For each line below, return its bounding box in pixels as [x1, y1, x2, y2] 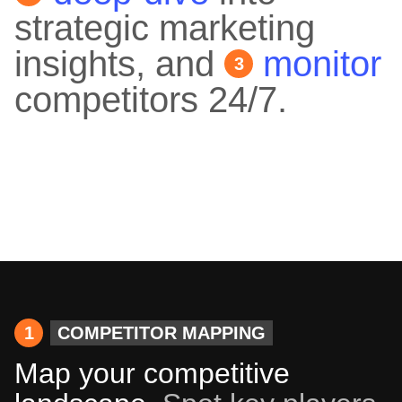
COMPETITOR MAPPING [57, 323, 266, 344]
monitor [253, 44, 381, 84]
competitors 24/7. [14, 80, 287, 120]
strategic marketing [14, 8, 315, 48]
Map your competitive [14, 357, 290, 390]
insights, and [14, 44, 224, 84]
